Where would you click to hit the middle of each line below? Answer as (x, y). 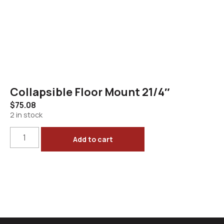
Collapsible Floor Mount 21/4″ (90, 92)
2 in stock (26, 114)
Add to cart (93, 139)
